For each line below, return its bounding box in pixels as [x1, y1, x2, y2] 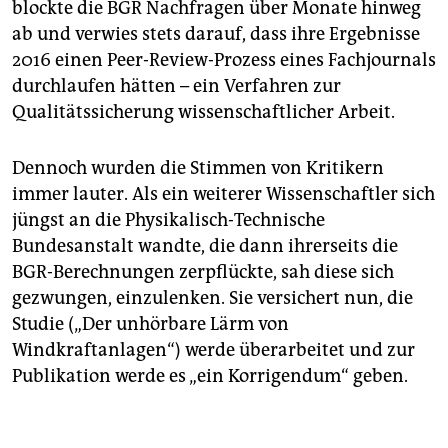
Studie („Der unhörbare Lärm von [12, 313, 289, 336]
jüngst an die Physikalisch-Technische [12, 209, 325, 232]
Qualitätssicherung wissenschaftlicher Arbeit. [12, 101, 395, 124]
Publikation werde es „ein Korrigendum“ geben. [12, 365, 408, 388]
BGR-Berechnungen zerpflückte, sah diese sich [12, 261, 394, 284]
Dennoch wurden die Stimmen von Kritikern [12, 157, 384, 180]
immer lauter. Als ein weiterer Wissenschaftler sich [12, 183, 435, 206]
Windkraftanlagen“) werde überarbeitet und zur [12, 339, 415, 362]
